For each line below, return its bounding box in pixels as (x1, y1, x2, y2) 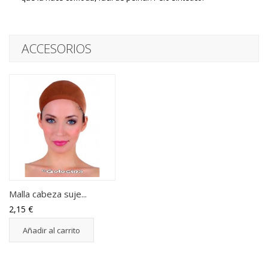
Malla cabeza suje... (9, 188, 87, 200)
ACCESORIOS (22, 40, 92, 57)
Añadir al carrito (23, 225, 80, 236)
